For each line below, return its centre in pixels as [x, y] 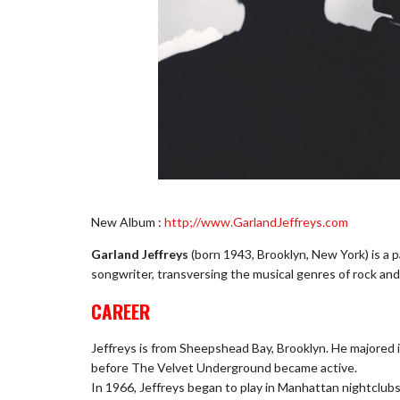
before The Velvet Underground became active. [224, 368]
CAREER [121, 311]
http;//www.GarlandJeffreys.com [256, 222]
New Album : [128, 222]
